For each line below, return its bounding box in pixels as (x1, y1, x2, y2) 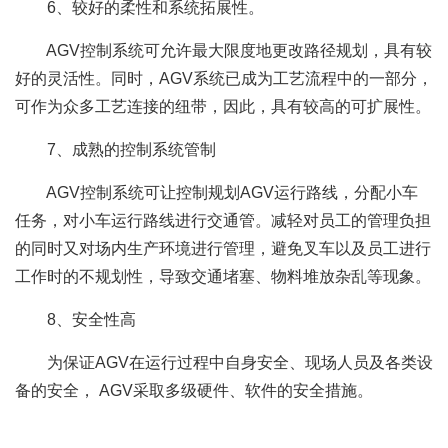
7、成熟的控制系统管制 (15, 141, 216, 159)
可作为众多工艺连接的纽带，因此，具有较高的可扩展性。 (15, 98, 431, 116)
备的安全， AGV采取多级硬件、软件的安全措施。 (15, 382, 373, 400)
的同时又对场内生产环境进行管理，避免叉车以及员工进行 (15, 240, 431, 258)
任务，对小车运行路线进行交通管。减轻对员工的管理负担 (15, 212, 431, 230)
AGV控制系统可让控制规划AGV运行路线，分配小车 (15, 184, 418, 202)
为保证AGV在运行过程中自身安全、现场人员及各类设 (15, 354, 433, 372)
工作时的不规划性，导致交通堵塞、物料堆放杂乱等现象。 (15, 268, 431, 286)
